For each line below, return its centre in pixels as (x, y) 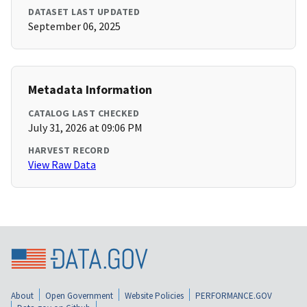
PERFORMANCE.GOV (234, 295)
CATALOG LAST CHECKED (84, 113)
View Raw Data (62, 165)
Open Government (79, 295)
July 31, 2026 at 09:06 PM (85, 128)
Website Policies (154, 295)
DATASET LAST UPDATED (84, 12)
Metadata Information (90, 90)
